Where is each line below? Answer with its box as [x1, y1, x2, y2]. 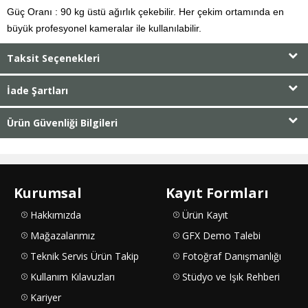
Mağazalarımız [30, 228, 95, 242]
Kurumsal [14, 183, 82, 202]
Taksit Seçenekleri [7, 51, 100, 65]
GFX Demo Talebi [182, 228, 261, 242]
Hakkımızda [30, 208, 81, 221]
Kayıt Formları [166, 183, 269, 202]
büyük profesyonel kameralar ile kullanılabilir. [7, 22, 201, 34]
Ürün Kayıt [182, 208, 228, 221]
